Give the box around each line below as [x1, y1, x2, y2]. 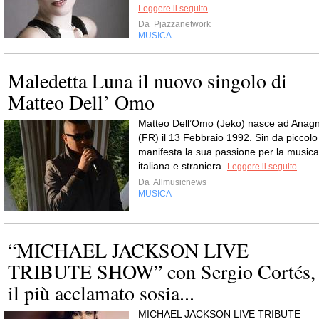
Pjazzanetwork [152, 19, 211, 29]
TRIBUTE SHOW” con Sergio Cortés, [8, 258, 315, 285]
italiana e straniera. [138, 160, 227, 172]
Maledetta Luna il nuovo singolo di [8, 67, 287, 94]
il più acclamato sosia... [8, 279, 194, 306]
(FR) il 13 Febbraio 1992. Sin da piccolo [138, 132, 318, 143]
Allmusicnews [152, 177, 206, 187]
